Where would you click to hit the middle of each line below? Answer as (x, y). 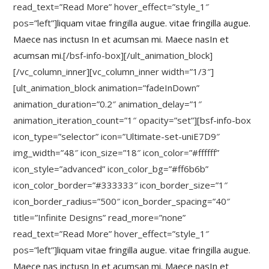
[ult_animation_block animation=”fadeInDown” (107, 88)
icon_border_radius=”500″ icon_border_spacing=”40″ (122, 201)
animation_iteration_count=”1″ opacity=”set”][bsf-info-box (132, 120)
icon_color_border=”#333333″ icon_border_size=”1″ (121, 185)
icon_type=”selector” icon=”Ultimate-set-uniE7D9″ (117, 136)
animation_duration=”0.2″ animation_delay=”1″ (108, 104)
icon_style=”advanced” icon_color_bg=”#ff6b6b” (111, 169)
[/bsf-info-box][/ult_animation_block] (138, 55)
